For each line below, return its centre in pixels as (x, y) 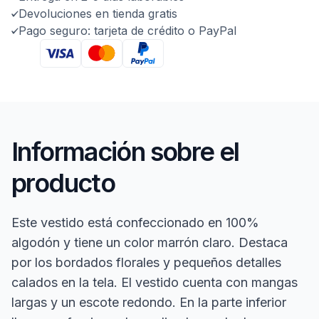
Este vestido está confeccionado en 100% (135, 222)
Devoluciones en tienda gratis (98, 13)
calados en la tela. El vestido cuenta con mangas (155, 282)
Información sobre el (125, 151)
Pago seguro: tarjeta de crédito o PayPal (127, 30)
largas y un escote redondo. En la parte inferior (149, 302)
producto (63, 183)
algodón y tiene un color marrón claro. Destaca (150, 242)
